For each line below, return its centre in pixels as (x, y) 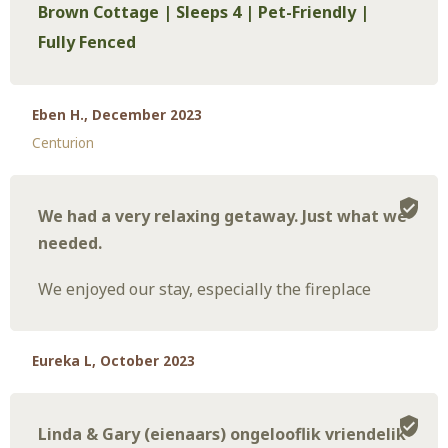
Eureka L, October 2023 (114, 361)
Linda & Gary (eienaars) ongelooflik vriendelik (222, 434)
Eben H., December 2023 (117, 114)
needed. (70, 242)
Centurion (63, 142)
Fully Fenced (87, 41)
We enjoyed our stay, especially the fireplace (205, 289)
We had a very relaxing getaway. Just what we (223, 215)
